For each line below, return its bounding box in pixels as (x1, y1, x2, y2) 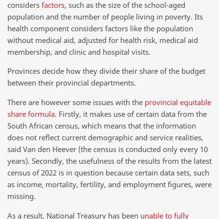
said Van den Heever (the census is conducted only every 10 (7, 144, 208, 154)
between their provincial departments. (7, 78, 136, 88)
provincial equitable (145, 97, 211, 108)
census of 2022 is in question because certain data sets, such (7, 168, 209, 178)
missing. (7, 191, 36, 201)
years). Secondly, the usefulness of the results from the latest (7, 156, 212, 166)
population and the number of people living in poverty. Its (7, 11, 203, 22)
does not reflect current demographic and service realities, (7, 132, 203, 143)
